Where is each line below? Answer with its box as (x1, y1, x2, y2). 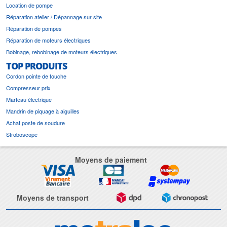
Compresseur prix (6, 84, 51, 92)
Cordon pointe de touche (6, 72, 66, 81)
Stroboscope (6, 130, 37, 139)
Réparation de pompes (6, 24, 62, 33)
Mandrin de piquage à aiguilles (6, 107, 80, 116)
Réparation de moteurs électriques (6, 36, 91, 45)
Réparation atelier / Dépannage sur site (6, 13, 102, 21)
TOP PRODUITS (6, 59, 67, 73)
